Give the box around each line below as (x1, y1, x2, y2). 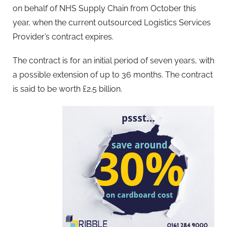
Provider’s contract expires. (13, 31, 113, 42)
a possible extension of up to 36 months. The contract (13, 69, 213, 80)
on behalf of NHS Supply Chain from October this (13, 3, 196, 13)
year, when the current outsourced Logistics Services (13, 17, 211, 27)
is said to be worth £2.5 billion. (13, 84, 122, 94)
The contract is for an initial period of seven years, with (13, 55, 214, 65)
